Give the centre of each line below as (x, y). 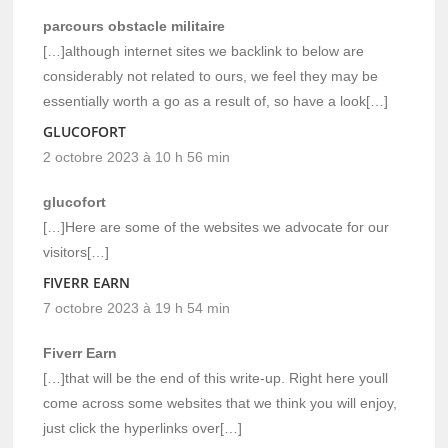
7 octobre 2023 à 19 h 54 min (137, 307)
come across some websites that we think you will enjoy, (220, 402)
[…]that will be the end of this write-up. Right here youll (216, 377)
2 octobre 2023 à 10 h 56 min (137, 156)
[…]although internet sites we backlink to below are (204, 50)
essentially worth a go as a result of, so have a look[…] (216, 100)
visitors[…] (76, 251)
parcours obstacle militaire (134, 25)
